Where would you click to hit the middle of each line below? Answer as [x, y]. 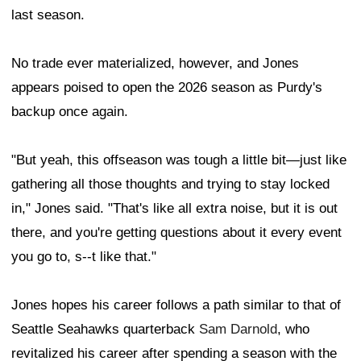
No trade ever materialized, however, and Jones [155, 64]
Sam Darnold [238, 330]
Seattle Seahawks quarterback [105, 330]
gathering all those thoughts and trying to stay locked [170, 185]
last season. [48, 15]
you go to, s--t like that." [84, 257]
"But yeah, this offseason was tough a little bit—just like [179, 160]
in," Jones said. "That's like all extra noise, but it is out [174, 209]
